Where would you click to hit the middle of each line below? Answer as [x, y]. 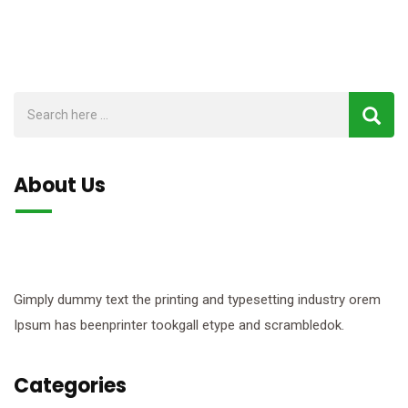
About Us [60, 186]
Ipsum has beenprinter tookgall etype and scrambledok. [179, 326]
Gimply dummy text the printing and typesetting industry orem [197, 300]
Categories [70, 386]
